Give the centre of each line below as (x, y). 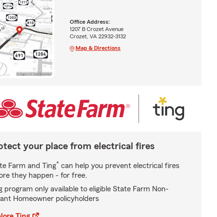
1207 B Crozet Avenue (96, 29)
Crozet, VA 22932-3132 (98, 36)
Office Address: (90, 22)
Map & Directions (98, 48)
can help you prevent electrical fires (119, 165)
